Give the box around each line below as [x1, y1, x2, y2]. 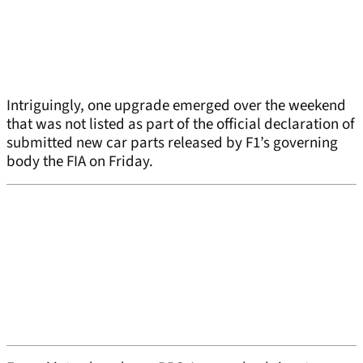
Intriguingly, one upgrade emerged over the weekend [6, 95, 346, 117]
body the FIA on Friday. [6, 151, 153, 173]
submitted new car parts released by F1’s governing [6, 132, 338, 155]
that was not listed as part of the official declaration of [6, 113, 355, 136]
